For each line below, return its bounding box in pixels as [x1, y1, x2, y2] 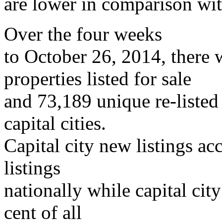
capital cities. [4, 112, 106, 134]
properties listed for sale [4, 67, 191, 89]
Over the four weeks [4, 23, 162, 45]
